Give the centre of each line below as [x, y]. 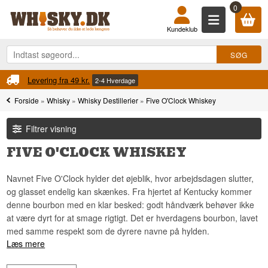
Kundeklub [182, 29]
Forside [27, 100]
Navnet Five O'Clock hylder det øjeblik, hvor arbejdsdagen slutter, [130, 179]
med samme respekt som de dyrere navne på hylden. [108, 231]
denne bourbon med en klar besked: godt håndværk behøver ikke [131, 205]
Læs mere [26, 244]
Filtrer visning [51, 129]
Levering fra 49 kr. [59, 80]
